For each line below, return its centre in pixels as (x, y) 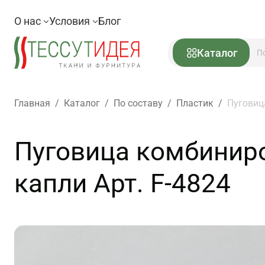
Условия (71, 21)
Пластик (195, 103)
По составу (138, 103)
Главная (32, 103)
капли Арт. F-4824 (122, 183)
